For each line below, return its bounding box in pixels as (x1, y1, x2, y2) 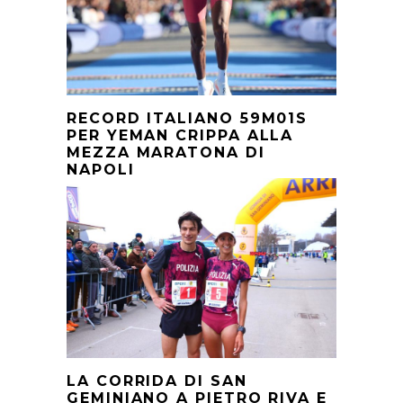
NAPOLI (67, 160, 135, 178)
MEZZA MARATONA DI (67, 143, 265, 161)
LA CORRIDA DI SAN (67, 372, 247, 390)
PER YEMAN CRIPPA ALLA (67, 126, 294, 144)
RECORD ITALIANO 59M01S (67, 109, 309, 127)
